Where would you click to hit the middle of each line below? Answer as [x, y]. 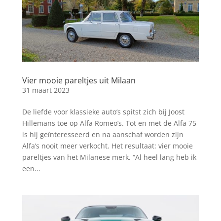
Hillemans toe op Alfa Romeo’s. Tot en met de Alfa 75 [109, 123]
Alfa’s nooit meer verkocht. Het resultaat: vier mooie [107, 146]
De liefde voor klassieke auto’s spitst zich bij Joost [103, 112]
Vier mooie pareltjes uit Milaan [79, 81]
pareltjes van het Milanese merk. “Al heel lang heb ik [109, 157]
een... [31, 169]
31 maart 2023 [46, 90]
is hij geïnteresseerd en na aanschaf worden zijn [103, 135]
